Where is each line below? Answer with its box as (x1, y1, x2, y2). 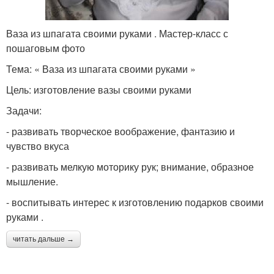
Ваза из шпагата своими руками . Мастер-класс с (6, 26, 228, 40)
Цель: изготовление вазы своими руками (6, 82, 191, 97)
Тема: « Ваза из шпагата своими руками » (6, 61, 196, 76)
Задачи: (6, 103, 42, 117)
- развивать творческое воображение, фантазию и (6, 124, 235, 138)
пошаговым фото (6, 40, 85, 55)
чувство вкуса (6, 138, 69, 153)
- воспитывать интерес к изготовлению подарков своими (6, 194, 264, 209)
